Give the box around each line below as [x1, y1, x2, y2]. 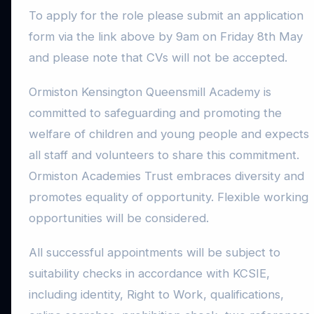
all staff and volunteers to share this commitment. [29, 148, 299, 163]
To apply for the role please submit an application [29, 8, 303, 22]
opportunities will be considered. [29, 211, 209, 226]
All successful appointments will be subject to [29, 245, 280, 260]
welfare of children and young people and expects [29, 127, 309, 142]
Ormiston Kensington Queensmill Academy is [29, 85, 271, 100]
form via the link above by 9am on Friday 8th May [29, 29, 303, 43]
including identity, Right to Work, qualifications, [29, 287, 284, 302]
